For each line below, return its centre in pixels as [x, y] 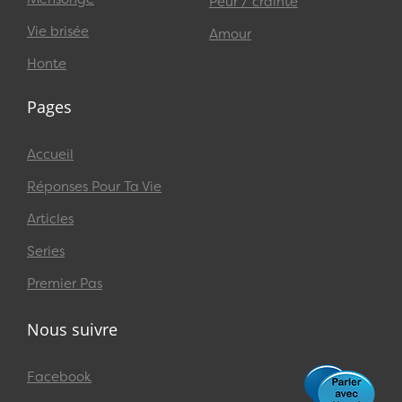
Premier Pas [65, 284]
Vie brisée [58, 32]
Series [46, 252]
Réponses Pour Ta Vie [94, 187]
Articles [50, 219]
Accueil [50, 155]
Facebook [59, 376]
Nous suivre [72, 330]
